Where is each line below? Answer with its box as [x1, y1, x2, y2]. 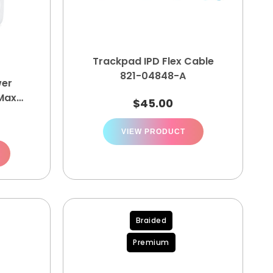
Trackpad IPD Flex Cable [92, 54, 214, 68]
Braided [135, 215, 167, 225]
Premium [133, 237, 169, 247]
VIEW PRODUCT [121, 127, 185, 136]
